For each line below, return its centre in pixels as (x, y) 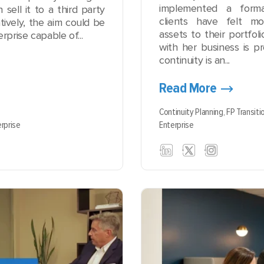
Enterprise (176, 125)
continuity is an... (194, 60)
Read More (188, 88)
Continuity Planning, (193, 112)
